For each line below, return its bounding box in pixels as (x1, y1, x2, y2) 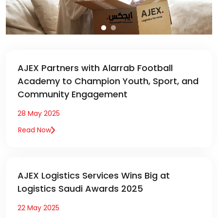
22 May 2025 (18, 202, 59, 213)
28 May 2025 (18, 108, 60, 118)
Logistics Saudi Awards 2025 (18, 182, 143, 195)
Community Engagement (18, 88, 127, 100)
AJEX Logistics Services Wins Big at (18, 169, 170, 182)
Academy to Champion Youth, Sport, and (18, 74, 199, 87)
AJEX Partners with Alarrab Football (18, 61, 173, 74)
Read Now (18, 125, 51, 135)
